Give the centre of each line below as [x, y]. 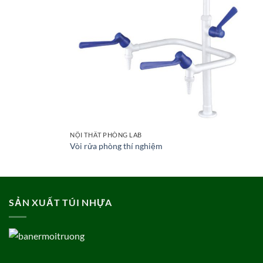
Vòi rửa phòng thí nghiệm [117, 146]
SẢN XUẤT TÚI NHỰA [60, 203]
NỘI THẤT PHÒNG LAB [106, 134]
